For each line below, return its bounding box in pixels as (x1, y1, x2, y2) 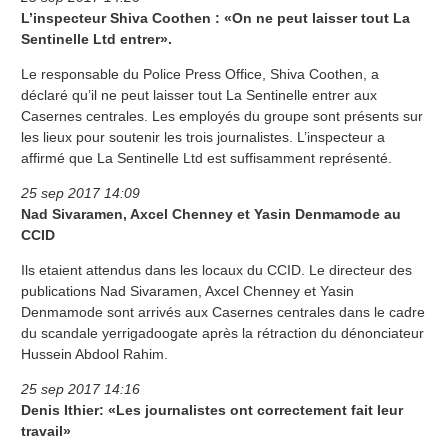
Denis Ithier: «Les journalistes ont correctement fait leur (21, 402, 403, 419)
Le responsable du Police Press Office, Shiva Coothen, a (21, 66, 379, 83)
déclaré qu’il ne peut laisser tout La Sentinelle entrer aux (21, 87, 377, 104)
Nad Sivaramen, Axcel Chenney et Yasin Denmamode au (21, 206, 401, 223)
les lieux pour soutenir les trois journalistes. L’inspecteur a (21, 129, 385, 146)
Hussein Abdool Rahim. (21, 346, 168, 363)
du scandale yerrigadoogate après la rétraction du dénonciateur (21, 325, 424, 342)
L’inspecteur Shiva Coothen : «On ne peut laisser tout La (21, 10, 410, 27)
